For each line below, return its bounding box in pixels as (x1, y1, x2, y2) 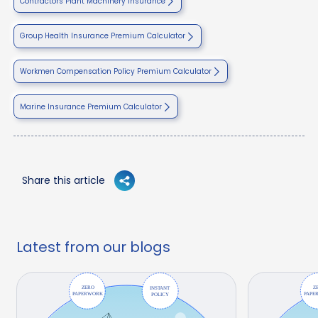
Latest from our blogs (16, 236, 170, 257)
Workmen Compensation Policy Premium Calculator (20, 66, 212, 77)
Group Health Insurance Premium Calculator (20, 31, 185, 42)
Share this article (22, 173, 105, 188)
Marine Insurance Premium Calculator (20, 101, 162, 112)
